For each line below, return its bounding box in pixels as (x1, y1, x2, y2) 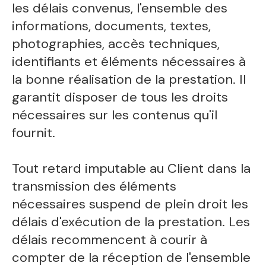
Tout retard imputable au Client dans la (12, 159, 251, 177)
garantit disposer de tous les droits (12, 88, 229, 106)
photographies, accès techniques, (12, 34, 220, 52)
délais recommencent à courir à (12, 230, 208, 248)
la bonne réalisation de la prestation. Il (12, 70, 246, 88)
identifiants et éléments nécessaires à (12, 52, 246, 70)
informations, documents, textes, (12, 17, 211, 34)
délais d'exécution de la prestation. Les (12, 213, 251, 230)
